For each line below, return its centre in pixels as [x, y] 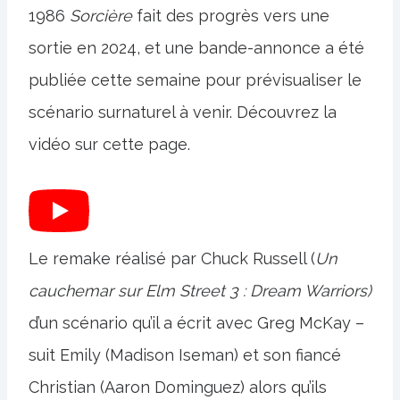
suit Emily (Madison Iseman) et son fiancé [185, 355]
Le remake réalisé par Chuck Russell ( [172, 258]
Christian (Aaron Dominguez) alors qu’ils [178, 387]
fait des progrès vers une [231, 16]
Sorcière [101, 16]
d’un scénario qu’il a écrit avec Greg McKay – [196, 323]
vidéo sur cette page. [109, 144]
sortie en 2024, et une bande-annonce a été [196, 48]
